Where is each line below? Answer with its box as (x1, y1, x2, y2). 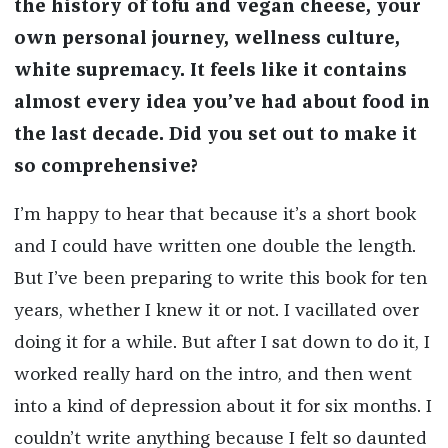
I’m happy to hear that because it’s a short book (13, 206, 416, 225)
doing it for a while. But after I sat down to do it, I (13, 334, 430, 353)
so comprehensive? (13, 158, 198, 177)
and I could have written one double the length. (13, 238, 416, 257)
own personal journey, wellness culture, (13, 30, 400, 49)
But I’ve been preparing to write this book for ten (13, 270, 427, 289)
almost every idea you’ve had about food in (13, 94, 430, 113)
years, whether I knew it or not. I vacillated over (13, 302, 419, 321)
